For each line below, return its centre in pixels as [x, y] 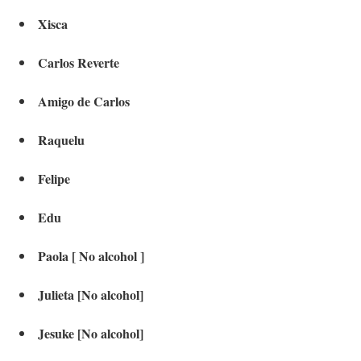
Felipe [54, 179]
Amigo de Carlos [84, 102]
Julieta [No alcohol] [91, 295]
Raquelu [61, 140]
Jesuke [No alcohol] [91, 334]
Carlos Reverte [79, 63]
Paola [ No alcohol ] [91, 256]
